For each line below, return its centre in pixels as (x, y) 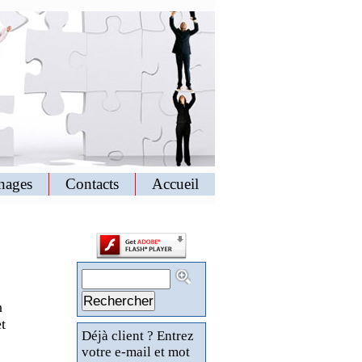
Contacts (92, 184)
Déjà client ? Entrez (138, 336)
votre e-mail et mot (136, 352)
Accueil (175, 184)
